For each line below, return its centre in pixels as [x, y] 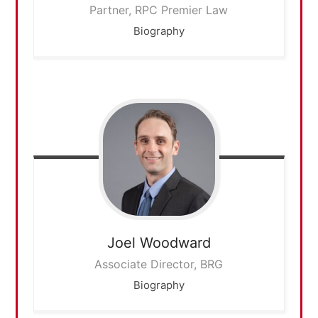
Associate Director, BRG [159, 264]
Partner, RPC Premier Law [159, 10]
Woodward [175, 242]
